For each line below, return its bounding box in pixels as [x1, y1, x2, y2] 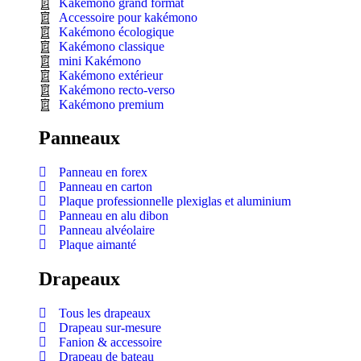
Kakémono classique [59, 39, 164, 53]
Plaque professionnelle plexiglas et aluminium [59, 194, 291, 209]
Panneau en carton [59, 180, 152, 194]
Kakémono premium [59, 97, 164, 111]
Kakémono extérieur [59, 68, 163, 82]
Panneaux [39, 127, 120, 149]
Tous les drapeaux [59, 306, 151, 321]
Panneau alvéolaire [59, 223, 155, 238]
